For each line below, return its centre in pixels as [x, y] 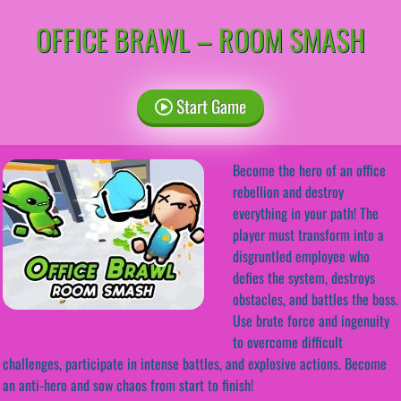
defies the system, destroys [304, 277]
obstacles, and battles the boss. [316, 299]
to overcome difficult [288, 341]
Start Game [209, 106]
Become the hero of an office [309, 170]
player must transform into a [308, 234]
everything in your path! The [306, 213]
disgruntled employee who [301, 256]
